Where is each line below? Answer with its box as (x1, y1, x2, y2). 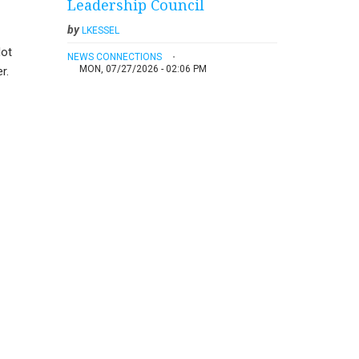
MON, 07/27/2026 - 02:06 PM (79, 63, 207, 75)
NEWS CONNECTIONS (67, 50, 162, 63)
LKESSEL (81, 24, 119, 36)
